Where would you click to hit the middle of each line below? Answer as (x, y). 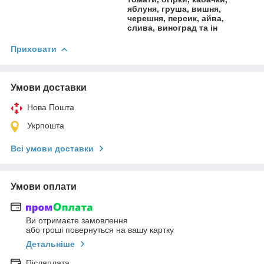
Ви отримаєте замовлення (77, 221)
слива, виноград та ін (173, 27)
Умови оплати (44, 186)
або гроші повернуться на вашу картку (100, 230)
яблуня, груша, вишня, (174, 9)
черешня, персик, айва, (176, 18)
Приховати (34, 49)
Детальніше (50, 244)
